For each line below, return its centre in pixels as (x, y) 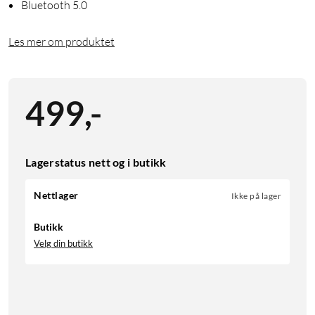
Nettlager (56, 195)
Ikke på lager (256, 196)
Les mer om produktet (62, 42)
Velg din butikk (63, 244)
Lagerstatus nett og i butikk (96, 162)
